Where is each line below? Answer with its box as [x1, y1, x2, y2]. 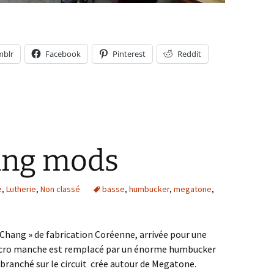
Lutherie [6, 183, 36, 195]
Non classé [40, 183, 80, 195]
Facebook [45, 48, 81, 60]
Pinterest [113, 48, 146, 60]
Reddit [177, 48, 201, 60]
